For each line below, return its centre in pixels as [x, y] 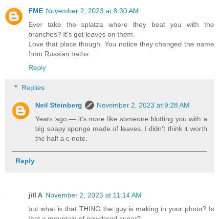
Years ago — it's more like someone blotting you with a [121, 119]
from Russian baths [58, 54]
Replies [33, 88]
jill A [35, 195]
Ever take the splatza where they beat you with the [121, 24]
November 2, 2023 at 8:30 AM [92, 11]
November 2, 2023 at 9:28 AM [143, 105]
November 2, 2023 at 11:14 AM [94, 195]
